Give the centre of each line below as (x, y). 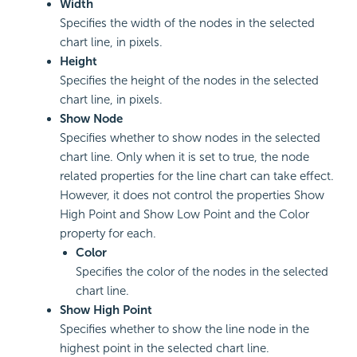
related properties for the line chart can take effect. (197, 177)
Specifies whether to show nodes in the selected (190, 138)
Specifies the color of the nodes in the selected (202, 272)
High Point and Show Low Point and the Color (184, 215)
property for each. (108, 234)
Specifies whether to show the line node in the (184, 330)
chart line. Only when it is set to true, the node (184, 157)
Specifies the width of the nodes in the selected (187, 24)
